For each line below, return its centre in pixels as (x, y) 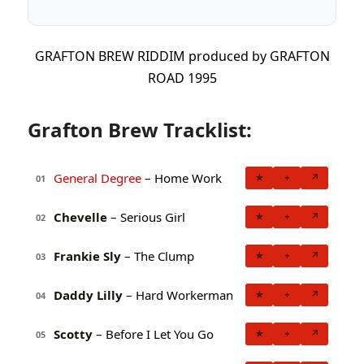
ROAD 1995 (182, 78)
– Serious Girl (146, 217)
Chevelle (80, 217)
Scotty (73, 334)
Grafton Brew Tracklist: (140, 130)
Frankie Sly (87, 256)
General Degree (97, 178)
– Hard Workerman (178, 295)
